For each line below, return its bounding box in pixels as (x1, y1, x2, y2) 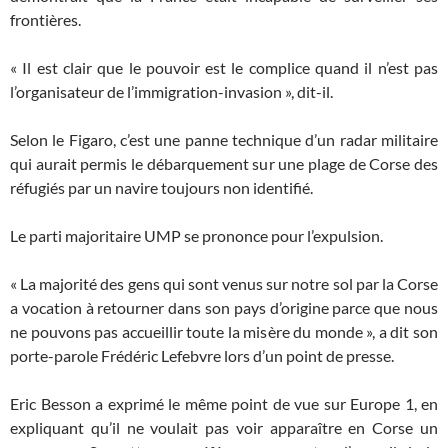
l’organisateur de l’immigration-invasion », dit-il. (10, 82, 333, 101)
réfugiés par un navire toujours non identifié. (10, 178, 313, 197)
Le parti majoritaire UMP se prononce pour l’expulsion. (10, 226, 383, 245)
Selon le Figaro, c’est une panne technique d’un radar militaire (10, 130, 438, 149)
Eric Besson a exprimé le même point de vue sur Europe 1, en (10, 394, 438, 413)
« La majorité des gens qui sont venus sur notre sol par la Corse (10, 274, 438, 293)
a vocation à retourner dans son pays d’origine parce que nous (10, 298, 438, 317)
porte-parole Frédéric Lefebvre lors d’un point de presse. (10, 346, 394, 365)
